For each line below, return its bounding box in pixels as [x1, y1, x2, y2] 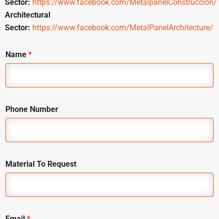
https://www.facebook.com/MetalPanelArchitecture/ [32, 22, 213, 32]
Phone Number [5, 104, 58, 114]
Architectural [5, 10, 50, 20]
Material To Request [5, 159, 76, 169]
